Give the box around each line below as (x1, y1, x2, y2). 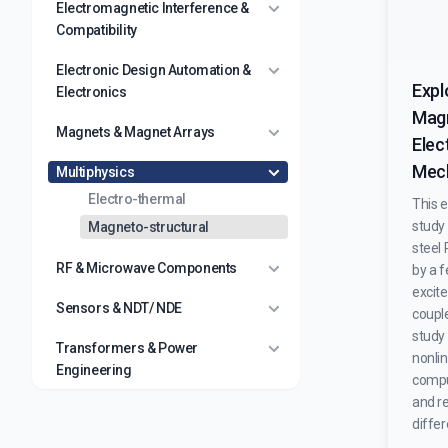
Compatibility (56, 22, 137, 38)
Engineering (56, 362, 132, 378)
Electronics (56, 84, 127, 100)
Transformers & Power (56, 340, 198, 356)
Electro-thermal (88, 191, 186, 207)
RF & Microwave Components (56, 260, 237, 276)
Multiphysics (56, 164, 135, 180)
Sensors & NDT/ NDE (56, 300, 182, 316)
